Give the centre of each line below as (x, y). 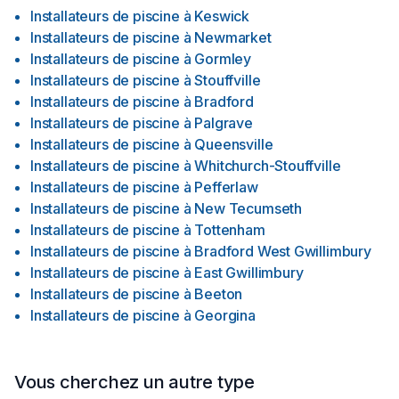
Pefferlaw (226, 187)
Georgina (225, 315)
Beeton (219, 294)
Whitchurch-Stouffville (268, 166)
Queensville (234, 144)
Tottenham (230, 230)
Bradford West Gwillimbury (283, 251)
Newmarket (233, 37)
